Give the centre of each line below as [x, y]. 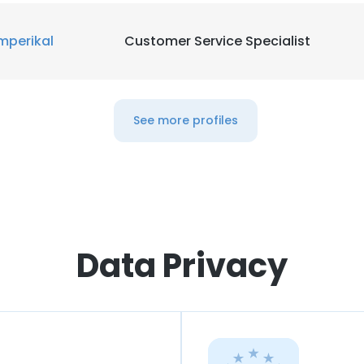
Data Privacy [182, 266]
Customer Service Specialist [217, 41]
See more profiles [185, 120]
